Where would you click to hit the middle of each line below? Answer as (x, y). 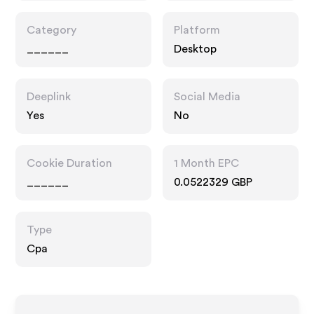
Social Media (207, 97)
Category (52, 30)
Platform (197, 30)
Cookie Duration (70, 163)
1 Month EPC (206, 163)
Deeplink (49, 97)
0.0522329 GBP (213, 182)
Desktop (195, 49)
